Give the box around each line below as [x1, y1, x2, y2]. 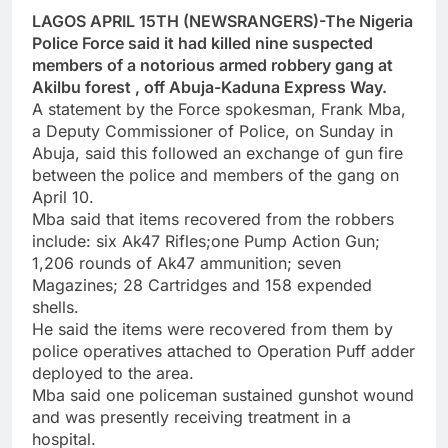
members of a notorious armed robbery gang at [32, 54, 393, 75]
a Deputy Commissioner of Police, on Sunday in [32, 120, 393, 141]
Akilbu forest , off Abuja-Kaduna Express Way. [32, 76, 387, 97]
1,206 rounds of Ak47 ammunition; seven [32, 252, 341, 273]
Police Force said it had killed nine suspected [32, 32, 373, 53]
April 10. [32, 186, 94, 207]
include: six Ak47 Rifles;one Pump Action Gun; [32, 230, 380, 251]
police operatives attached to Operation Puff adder [32, 340, 415, 361]
